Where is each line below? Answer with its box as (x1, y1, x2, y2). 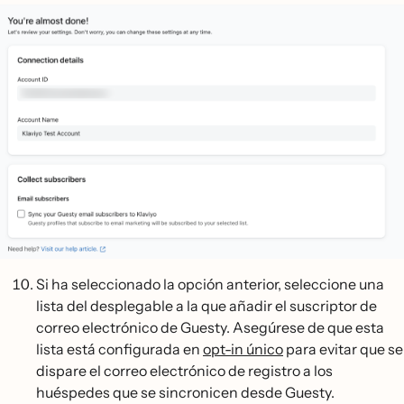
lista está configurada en (36, 340, 203, 359)
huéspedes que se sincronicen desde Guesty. (36, 383, 335, 402)
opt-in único (203, 340, 283, 359)
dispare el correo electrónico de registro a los (36, 362, 333, 381)
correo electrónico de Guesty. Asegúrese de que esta (36, 318, 384, 337)
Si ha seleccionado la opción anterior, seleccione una (36, 275, 384, 294)
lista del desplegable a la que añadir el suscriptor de (36, 297, 377, 316)
